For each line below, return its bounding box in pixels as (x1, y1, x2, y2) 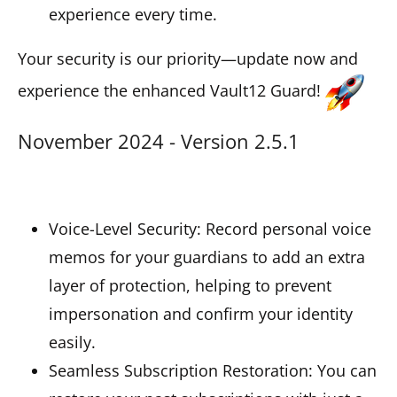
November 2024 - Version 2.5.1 (18, 127, 300, 154)
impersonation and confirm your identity (49, 302, 353, 324)
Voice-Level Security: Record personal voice (49, 217, 371, 239)
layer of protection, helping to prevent (49, 274, 331, 296)
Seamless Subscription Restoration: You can (49, 359, 377, 381)
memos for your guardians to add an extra (49, 245, 365, 268)
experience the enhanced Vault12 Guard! (18, 79, 325, 101)
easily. (49, 331, 96, 353)
